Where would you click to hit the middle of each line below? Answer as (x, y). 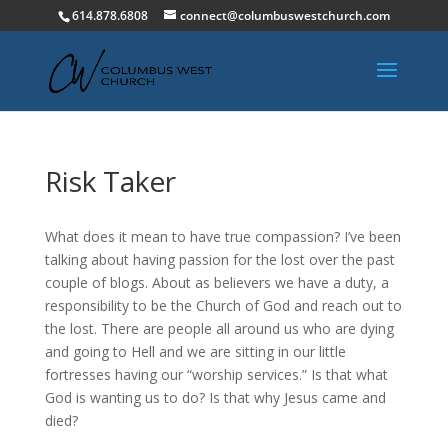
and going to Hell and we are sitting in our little (195, 351)
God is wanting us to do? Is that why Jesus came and (215, 397)
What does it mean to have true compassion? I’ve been (222, 236)
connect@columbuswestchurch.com (284, 15)
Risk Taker (110, 181)
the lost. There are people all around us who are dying (219, 328)
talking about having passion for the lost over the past (219, 259)
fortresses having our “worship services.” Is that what (216, 374)
